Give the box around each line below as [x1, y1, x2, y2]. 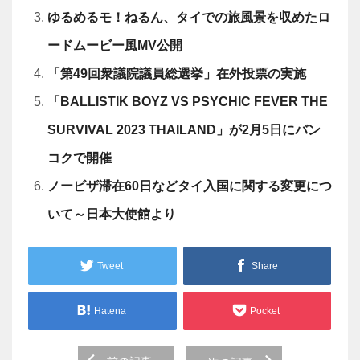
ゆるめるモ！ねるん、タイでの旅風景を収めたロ [47, 10, 330, 24]
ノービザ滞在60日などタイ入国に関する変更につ [47, 179, 332, 193]
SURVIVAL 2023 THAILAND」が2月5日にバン [47, 123, 321, 137]
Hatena [93, 305, 126, 317]
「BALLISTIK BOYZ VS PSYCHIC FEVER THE [47, 95, 328, 108]
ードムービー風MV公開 [47, 39, 182, 52]
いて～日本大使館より [47, 207, 176, 221]
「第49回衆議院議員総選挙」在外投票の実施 [47, 67, 306, 80]
